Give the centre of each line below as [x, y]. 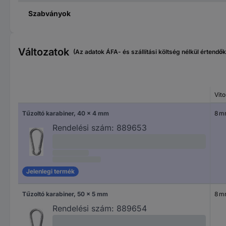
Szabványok [49, 13]
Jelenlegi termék [50, 172]
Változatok [44, 52]
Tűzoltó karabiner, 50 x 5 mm [65, 194]
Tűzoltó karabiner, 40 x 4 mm [66, 113]
